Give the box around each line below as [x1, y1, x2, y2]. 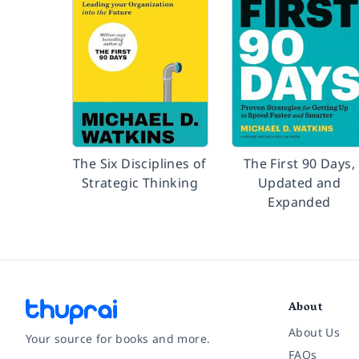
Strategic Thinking [81, 174, 199, 192]
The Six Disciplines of [73, 155, 207, 172]
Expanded [268, 193, 331, 211]
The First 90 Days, [243, 155, 356, 172]
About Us [288, 325, 341, 340]
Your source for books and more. [26, 331, 211, 346]
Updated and [257, 174, 341, 192]
